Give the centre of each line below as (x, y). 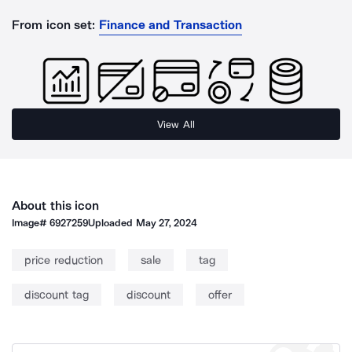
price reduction (64, 260)
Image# (31, 223)
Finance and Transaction (170, 25)
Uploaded (112, 223)
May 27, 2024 (167, 223)
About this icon (56, 205)
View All (176, 124)
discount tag (57, 295)
